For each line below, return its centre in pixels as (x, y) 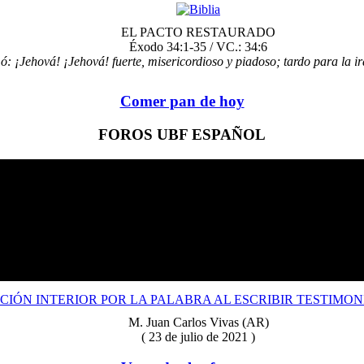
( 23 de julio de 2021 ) (198, 336)
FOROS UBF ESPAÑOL (182, 134)
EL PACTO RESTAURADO (198, 32)
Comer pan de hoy (182, 102)
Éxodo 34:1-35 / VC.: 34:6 (198, 47)
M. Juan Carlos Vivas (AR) (198, 322)
